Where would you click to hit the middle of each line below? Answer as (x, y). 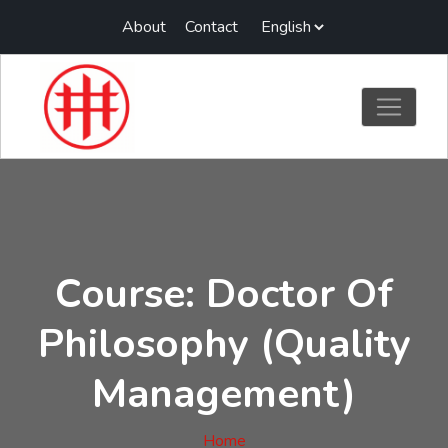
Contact (211, 27)
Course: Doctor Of (224, 294)
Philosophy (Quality (224, 344)
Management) (224, 394)
